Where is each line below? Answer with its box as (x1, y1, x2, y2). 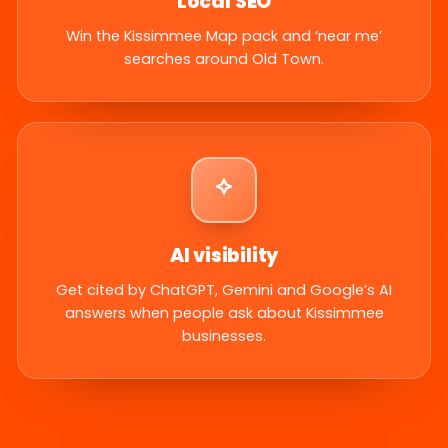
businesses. (182, 325, 266, 346)
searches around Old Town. (124, 48, 324, 69)
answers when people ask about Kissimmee (64, 302, 384, 323)
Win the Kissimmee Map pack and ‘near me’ (66, 25, 382, 46)
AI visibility (169, 241, 279, 269)
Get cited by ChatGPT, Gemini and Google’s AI (56, 279, 392, 300)
